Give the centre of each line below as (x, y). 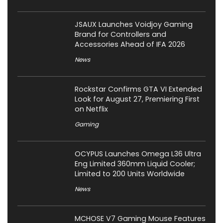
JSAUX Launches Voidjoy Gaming (134, 24)
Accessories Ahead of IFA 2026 (130, 44)
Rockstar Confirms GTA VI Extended (138, 89)
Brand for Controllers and (120, 34)
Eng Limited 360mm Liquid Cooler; (135, 164)
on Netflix (91, 109)
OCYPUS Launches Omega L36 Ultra (138, 154)
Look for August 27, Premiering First (137, 99)
